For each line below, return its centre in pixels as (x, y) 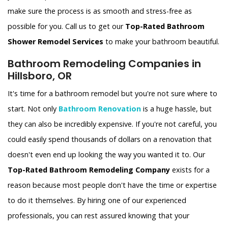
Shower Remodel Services (55, 42)
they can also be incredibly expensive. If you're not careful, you (112, 124)
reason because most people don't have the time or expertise (112, 185)
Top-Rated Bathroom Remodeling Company (89, 170)
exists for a (190, 170)
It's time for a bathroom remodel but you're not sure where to (112, 94)
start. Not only (33, 109)
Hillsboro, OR (40, 76)
